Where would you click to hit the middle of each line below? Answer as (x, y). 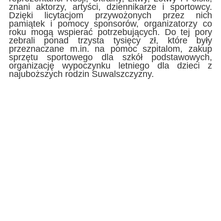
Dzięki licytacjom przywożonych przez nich (110, 15)
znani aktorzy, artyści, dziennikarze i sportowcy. (110, 7)
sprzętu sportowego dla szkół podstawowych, (110, 57)
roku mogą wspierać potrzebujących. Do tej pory (110, 32)
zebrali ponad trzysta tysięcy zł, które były (110, 40)
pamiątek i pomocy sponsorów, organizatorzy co (110, 23)
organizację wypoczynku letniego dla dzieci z (110, 65)
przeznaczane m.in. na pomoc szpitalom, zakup (110, 49)
